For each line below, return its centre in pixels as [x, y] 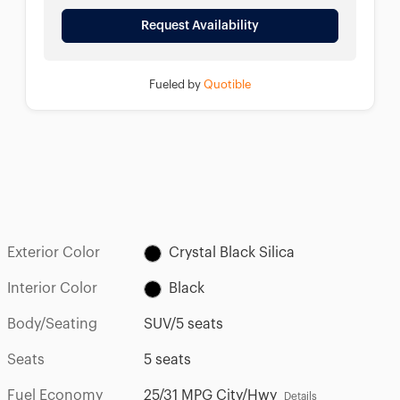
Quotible [227, 85]
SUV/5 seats [184, 325]
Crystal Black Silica [232, 253]
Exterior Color [54, 253]
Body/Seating [52, 325]
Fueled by [175, 85]
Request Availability [200, 26]
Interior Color [52, 289]
